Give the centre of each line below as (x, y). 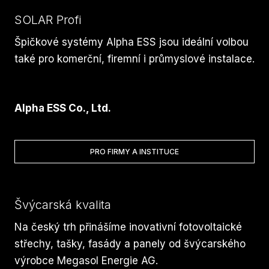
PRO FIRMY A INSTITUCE (134, 152)
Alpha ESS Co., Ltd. (63, 108)
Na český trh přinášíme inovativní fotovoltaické (128, 227)
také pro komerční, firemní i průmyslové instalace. (134, 59)
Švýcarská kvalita (63, 205)
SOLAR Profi (48, 20)
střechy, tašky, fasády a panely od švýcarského (130, 244)
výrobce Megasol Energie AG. (86, 261)
